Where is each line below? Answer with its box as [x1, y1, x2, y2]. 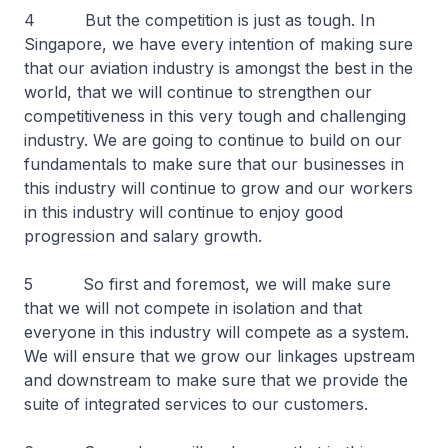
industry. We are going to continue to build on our [24, 130, 402, 150]
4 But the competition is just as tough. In [24, 10, 375, 30]
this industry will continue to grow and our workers [24, 178, 413, 198]
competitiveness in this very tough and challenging [24, 106, 406, 126]
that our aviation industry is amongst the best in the [24, 58, 413, 78]
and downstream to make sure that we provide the [24, 370, 408, 390]
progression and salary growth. [24, 226, 262, 246]
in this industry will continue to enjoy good [24, 202, 343, 222]
